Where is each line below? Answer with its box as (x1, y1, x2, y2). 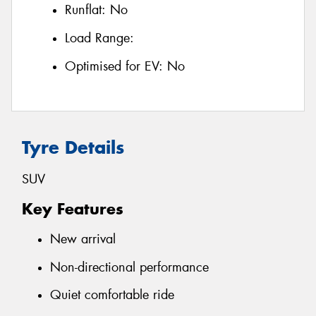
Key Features (22, 199, 123, 219)
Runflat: (65, 1, 110, 19)
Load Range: (65, 30, 134, 47)
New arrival (50, 230, 116, 248)
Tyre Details (22, 136, 124, 159)
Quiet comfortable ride (50, 286, 174, 304)
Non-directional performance (50, 258, 209, 276)
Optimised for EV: (65, 57, 167, 75)
